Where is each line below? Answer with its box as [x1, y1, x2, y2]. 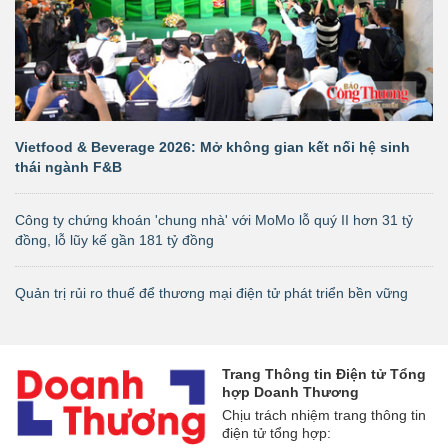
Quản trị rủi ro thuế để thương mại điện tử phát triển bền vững [15, 284, 408, 301]
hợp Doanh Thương [222, 383, 359, 400]
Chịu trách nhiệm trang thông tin [222, 406, 426, 423]
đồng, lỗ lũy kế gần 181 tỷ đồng [15, 231, 214, 248]
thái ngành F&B [15, 158, 122, 175]
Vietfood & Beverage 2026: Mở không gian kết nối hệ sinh [15, 138, 410, 155]
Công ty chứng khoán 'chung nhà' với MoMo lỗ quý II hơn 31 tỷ [15, 211, 413, 228]
